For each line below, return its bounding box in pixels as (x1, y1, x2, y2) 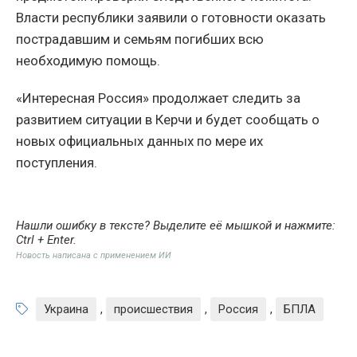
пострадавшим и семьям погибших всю (16, 31, 264, 48)
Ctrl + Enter (16, 233, 73, 248)
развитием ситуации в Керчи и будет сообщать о (16, 112, 320, 128)
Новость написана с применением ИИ (16, 250, 171, 261)
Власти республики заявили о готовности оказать (16, 10, 326, 26)
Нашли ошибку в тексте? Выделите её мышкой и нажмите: (16, 218, 335, 233)
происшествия (114, 302, 193, 317)
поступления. (16, 155, 97, 171)
